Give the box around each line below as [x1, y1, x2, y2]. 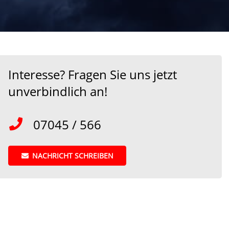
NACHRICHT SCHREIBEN [32, 150, 113, 161]
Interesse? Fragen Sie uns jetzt [8, 66, 177, 83]
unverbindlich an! [8, 83, 108, 100]
